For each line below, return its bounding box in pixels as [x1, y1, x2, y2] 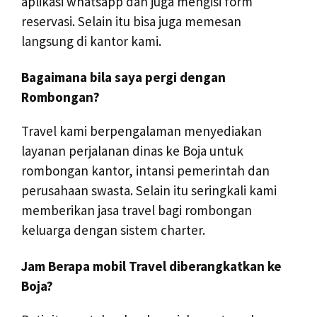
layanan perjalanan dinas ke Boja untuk [21, 142, 243, 160]
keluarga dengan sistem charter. [21, 221, 205, 239]
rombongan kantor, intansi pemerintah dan [21, 162, 270, 180]
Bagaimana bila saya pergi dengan [21, 69, 226, 86]
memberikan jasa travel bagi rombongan [21, 202, 252, 219]
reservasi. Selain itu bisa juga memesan [21, 13, 241, 30]
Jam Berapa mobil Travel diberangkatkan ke [21, 257, 282, 275]
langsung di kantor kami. [21, 33, 161, 50]
